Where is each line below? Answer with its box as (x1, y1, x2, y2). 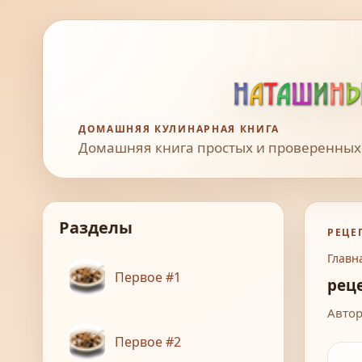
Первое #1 (115, 267, 181, 286)
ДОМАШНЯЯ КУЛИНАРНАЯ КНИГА (78, 122, 280, 136)
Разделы (59, 217, 133, 238)
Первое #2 (115, 332, 181, 351)
